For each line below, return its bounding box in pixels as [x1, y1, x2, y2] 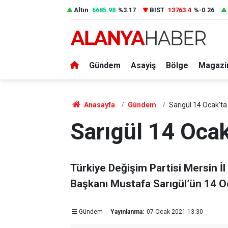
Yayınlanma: [110, 208, 144, 215]
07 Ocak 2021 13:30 [146, 208, 203, 215]
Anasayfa [82, 101, 115, 109]
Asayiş [131, 61, 156, 70]
